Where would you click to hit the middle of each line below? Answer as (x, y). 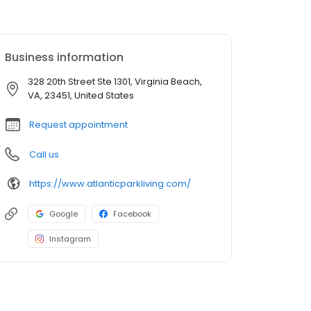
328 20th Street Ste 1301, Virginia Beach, (115, 82)
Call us (44, 155)
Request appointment (78, 125)
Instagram (70, 239)
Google (64, 214)
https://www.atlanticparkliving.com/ (110, 183)
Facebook (132, 214)
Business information (64, 58)
